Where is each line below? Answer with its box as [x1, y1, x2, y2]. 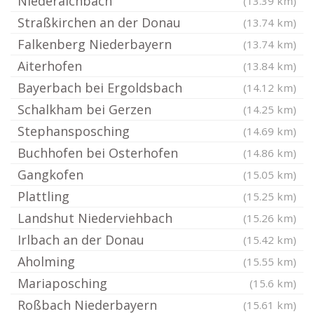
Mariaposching [18, 275, 107, 292]
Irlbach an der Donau [18, 231, 144, 248]
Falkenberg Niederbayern [18, 36, 172, 53]
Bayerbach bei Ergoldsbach [18, 79, 182, 96]
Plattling [18, 188, 69, 205]
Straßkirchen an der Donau [18, 14, 181, 31]
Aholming [18, 253, 75, 270]
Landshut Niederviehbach [18, 210, 172, 226]
